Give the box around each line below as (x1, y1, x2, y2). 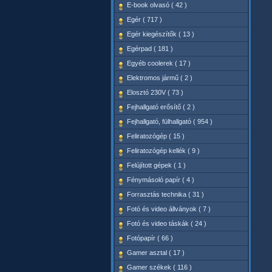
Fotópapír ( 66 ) (126, 234, 173, 242)
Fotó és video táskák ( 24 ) (126, 220, 206, 227)
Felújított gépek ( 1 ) (126, 161, 186, 169)
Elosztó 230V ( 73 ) (126, 89, 183, 96)
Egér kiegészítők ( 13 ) (126, 30, 194, 38)
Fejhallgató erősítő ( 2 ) (126, 103, 195, 110)
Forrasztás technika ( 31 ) (126, 191, 204, 198)
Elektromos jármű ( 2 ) (126, 74, 192, 81)
